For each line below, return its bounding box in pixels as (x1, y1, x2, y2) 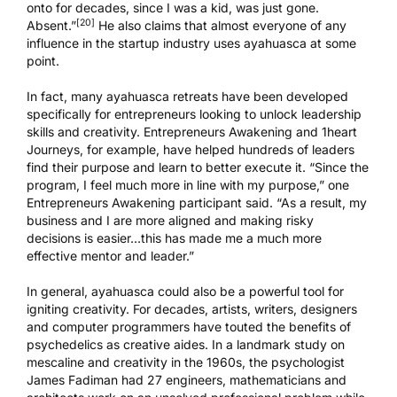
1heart (322, 124, 357, 140)
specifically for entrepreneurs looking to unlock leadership (27, 106, 362, 122)
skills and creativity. (27, 124, 144, 140)
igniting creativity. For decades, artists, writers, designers (27, 301, 357, 317)
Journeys (27, 142, 80, 158)
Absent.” (27, 18, 76, 34)
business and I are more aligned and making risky (27, 213, 314, 229)
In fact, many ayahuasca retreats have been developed (27, 89, 348, 105)
